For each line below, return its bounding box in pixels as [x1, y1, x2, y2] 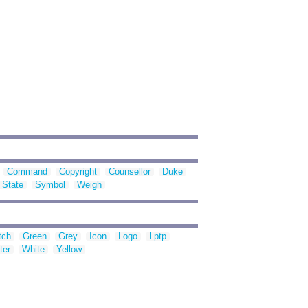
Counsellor [109, 166, 151, 177]
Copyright [59, 166, 97, 177]
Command [7, 166, 47, 177]
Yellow [56, 244, 82, 255]
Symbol [35, 179, 65, 190]
